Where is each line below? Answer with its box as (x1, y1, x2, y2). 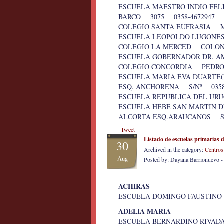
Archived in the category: (144, 145, 205, 153)
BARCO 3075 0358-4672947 (118, 12, 215, 21)
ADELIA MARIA (118, 206, 171, 216)
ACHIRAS (118, 181, 150, 191)
